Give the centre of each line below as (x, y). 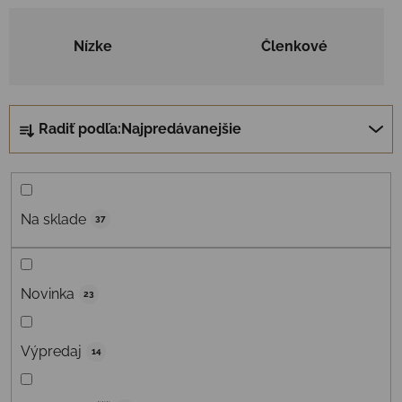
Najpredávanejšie (181, 129)
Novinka (48, 294)
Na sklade (53, 219)
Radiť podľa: (80, 129)
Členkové (295, 47)
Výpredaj (51, 352)
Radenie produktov (106, 116)
